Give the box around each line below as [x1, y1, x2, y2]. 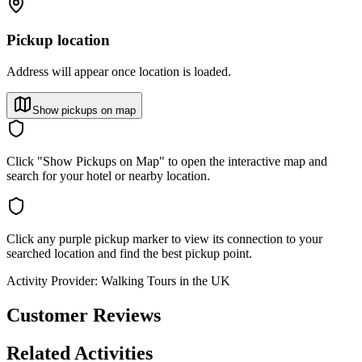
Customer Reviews [6, 305, 161, 326]
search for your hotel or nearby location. [6, 169, 210, 183]
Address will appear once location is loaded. [6, 65, 231, 79]
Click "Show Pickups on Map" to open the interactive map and [6, 154, 327, 169]
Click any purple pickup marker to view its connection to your [6, 232, 322, 246]
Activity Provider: [6, 274, 98, 288]
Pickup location [6, 32, 110, 49]
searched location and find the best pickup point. [6, 246, 252, 261]
